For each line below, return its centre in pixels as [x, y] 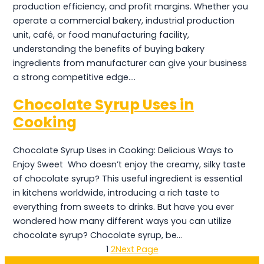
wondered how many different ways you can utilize [122, 221]
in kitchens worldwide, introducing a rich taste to [116, 193]
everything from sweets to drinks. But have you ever [123, 207]
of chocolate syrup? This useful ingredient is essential [128, 179]
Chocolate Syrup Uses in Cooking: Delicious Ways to [123, 151]
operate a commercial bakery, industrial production [124, 20]
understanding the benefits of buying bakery [109, 49]
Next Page [137, 250]
